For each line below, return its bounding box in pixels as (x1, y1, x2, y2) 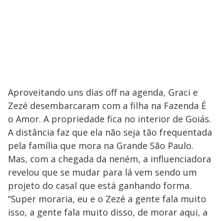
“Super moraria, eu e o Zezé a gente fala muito (8, 192, 206, 205)
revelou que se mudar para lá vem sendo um (8, 166, 197, 178)
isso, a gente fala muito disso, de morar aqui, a (8, 206, 208, 218)
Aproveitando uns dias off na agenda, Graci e (8, 86, 198, 98)
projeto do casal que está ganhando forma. (8, 179, 191, 191)
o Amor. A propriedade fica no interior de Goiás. (8, 112, 211, 125)
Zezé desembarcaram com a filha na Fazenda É (8, 99, 206, 111)
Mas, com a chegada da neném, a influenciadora (8, 152, 211, 165)
